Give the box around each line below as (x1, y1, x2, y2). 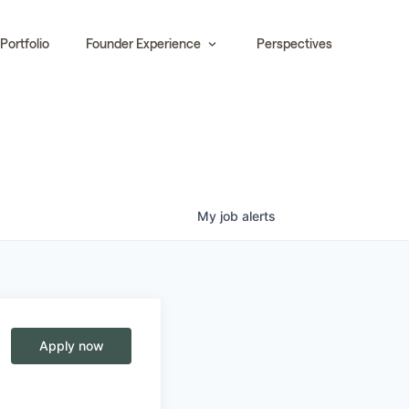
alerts (242, 208, 276, 224)
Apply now (38, 338, 104, 353)
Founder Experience (86, 36, 202, 51)
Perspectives (257, 36, 332, 51)
